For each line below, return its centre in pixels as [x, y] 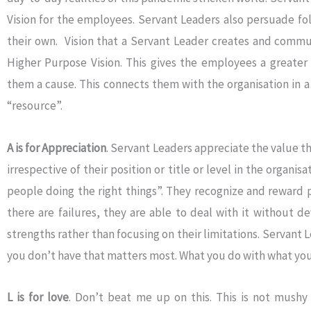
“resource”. [35, 105]
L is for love [38, 297]
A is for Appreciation [57, 148]
